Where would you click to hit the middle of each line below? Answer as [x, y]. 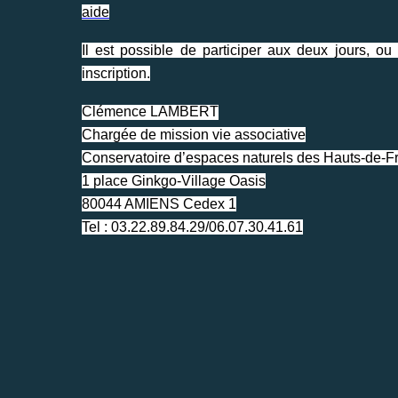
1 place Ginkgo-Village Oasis [174, 180]
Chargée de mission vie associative [194, 134]
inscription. [116, 73]
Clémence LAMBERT [150, 111]
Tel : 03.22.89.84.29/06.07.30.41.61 [192, 227]
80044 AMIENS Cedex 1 [159, 203]
